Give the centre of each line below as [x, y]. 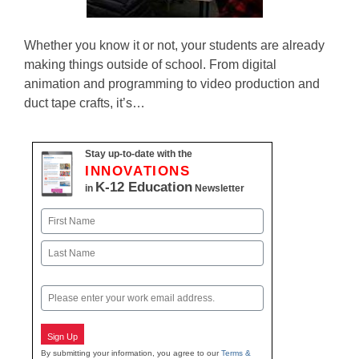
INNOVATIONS [138, 171]
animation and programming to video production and [172, 84]
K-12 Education [144, 187]
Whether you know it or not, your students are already [174, 45]
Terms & [236, 353]
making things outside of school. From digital [150, 65]
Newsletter [218, 188]
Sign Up [63, 337]
